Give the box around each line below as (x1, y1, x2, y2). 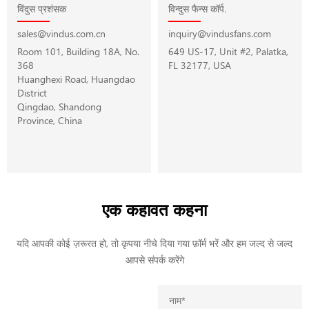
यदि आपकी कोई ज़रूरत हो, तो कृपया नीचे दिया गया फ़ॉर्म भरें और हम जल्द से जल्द (17, 234, 292, 251)
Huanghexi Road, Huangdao (17, 70, 135, 87)
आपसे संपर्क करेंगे (125, 250, 184, 268)
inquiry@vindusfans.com (168, 24, 271, 41)
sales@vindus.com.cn (17, 24, 106, 41)
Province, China (17, 111, 82, 128)
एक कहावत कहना (102, 196, 207, 221)
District (17, 83, 47, 101)
